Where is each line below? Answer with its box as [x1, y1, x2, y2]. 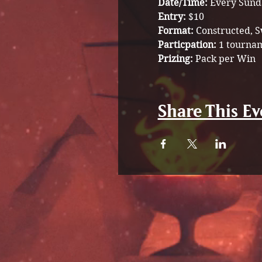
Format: [157, 25, 196, 36]
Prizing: [157, 53, 193, 64]
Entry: [157, 11, 188, 22]
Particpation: [157, 39, 216, 50]
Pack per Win [192, 53, 258, 64]
